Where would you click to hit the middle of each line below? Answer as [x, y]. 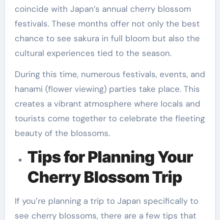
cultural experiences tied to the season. [93, 53]
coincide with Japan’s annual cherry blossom [103, 9]
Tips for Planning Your [110, 157]
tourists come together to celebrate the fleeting [110, 118]
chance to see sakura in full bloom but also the [107, 38]
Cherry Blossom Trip [105, 177]
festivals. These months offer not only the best [107, 23]
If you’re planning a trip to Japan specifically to [106, 201]
